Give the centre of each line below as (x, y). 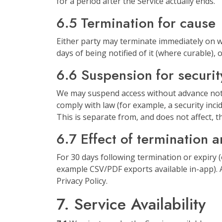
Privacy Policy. (82, 181)
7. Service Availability (131, 204)
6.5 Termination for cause (136, 23)
